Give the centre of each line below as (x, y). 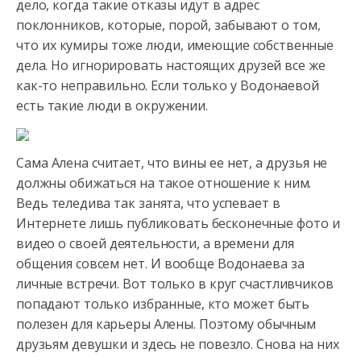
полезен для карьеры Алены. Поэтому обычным (166, 324)
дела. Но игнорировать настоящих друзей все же (171, 65)
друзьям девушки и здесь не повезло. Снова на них (178, 344)
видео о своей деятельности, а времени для (155, 243)
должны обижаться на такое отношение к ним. (164, 183)
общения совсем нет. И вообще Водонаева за (160, 263)
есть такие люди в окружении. (112, 106)
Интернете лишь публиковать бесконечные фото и (178, 223)
